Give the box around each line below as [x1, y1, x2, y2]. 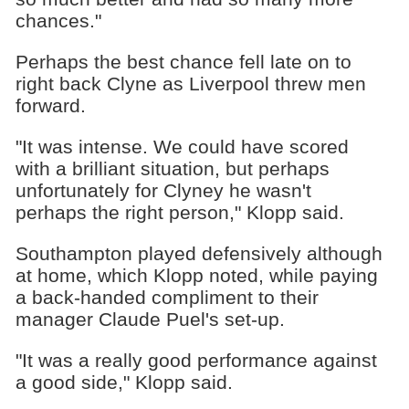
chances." [15, 10, 101, 32]
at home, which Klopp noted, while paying [15, 264, 378, 286]
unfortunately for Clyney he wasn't [15, 179, 311, 201]
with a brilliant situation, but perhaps [15, 157, 330, 179]
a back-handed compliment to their [15, 286, 319, 308]
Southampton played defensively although [15, 242, 383, 264]
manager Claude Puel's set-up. [15, 308, 285, 330]
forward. [15, 95, 86, 117]
